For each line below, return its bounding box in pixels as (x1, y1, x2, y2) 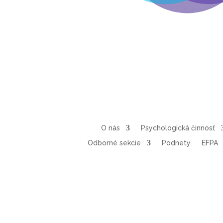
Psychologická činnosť (140, 123, 215, 132)
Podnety (161, 138, 191, 147)
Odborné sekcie (87, 138, 141, 147)
